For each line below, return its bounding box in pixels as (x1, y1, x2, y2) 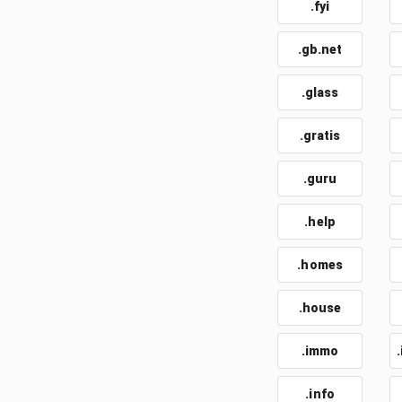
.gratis (299, 128, 341, 143)
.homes (297, 258, 343, 272)
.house (298, 301, 342, 315)
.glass (301, 85, 339, 100)
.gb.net (297, 42, 343, 57)
